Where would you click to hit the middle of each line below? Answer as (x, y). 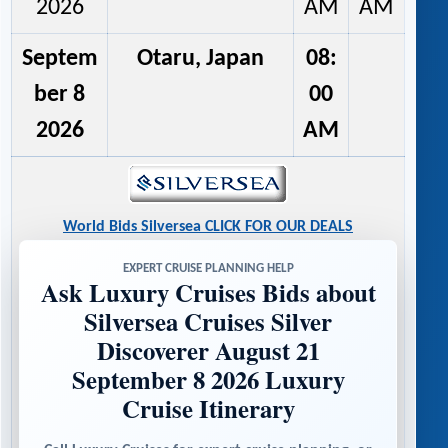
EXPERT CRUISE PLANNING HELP (208, 268)
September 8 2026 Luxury (208, 378)
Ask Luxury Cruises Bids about (208, 291)
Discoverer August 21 (208, 349)
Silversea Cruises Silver (208, 320)
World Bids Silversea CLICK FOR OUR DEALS (208, 227)
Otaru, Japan (200, 59)
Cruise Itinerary (208, 407)
